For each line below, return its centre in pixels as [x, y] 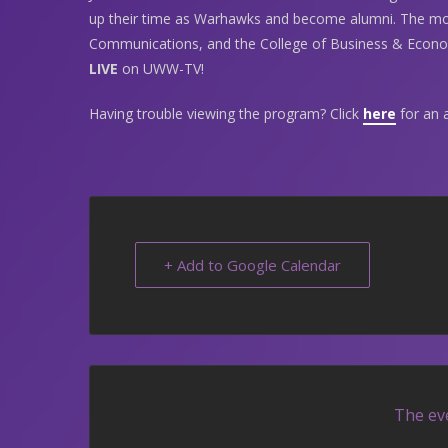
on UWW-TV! [161, 68]
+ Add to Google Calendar [252, 264]
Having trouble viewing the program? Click [226, 113]
